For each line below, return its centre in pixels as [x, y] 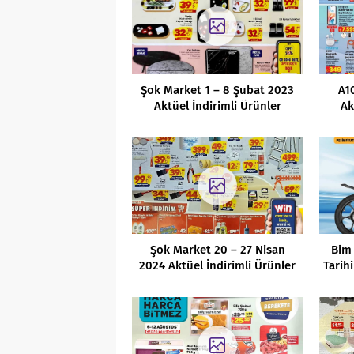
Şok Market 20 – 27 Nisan [217, 249]
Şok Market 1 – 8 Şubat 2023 [218, 90]
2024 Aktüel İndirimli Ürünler [218, 265]
